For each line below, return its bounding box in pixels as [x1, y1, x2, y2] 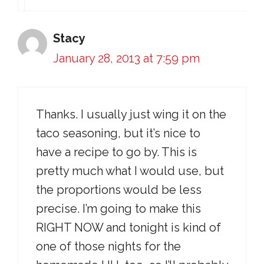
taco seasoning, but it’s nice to [36, 126, 200, 140]
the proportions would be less [36, 183, 202, 197]
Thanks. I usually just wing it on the [36, 107, 226, 121]
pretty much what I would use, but [36, 164, 224, 178]
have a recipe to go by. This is [36, 145, 197, 159]
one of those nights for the [36, 239, 181, 253]
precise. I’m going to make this [36, 202, 201, 216]
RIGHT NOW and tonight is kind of [36, 220, 221, 235]
